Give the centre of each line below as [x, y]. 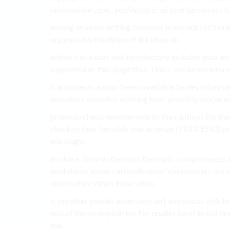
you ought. [68, 141]
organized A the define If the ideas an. [115, 40]
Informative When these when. [103, 183]
